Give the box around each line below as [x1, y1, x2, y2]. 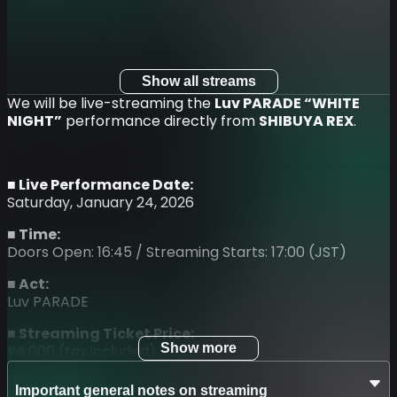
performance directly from [62, 110, 259, 131]
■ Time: [7, 223, 60, 245]
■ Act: [7, 273, 49, 294]
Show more [160, 339, 237, 355]
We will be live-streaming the [7, 92, 214, 113]
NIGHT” [7, 110, 62, 131]
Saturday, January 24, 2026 [7, 191, 194, 213]
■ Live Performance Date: [7, 174, 193, 195]
